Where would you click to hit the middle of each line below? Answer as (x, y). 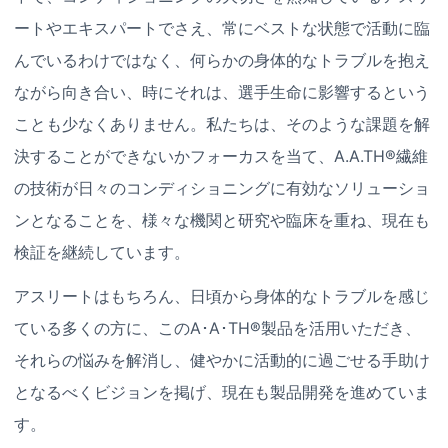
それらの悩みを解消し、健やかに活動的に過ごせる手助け (222, 359)
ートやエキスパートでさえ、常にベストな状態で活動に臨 (222, 27)
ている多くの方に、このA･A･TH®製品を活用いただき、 (217, 327)
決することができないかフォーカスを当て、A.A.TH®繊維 (221, 155)
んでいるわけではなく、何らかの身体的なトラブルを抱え (222, 59)
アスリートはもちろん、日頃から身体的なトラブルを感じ (222, 295)
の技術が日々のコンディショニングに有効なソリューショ (222, 187)
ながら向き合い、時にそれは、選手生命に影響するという (222, 91)
